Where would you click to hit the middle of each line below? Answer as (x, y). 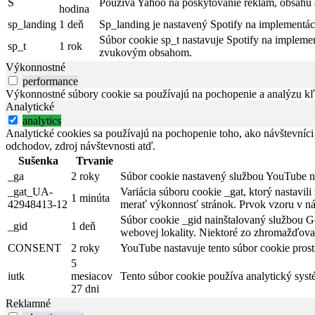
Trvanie (94, 161)
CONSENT (34, 248)
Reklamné (28, 304)
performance (50, 82)
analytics (42, 121)
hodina (74, 9)
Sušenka (38, 161)
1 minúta (90, 198)
